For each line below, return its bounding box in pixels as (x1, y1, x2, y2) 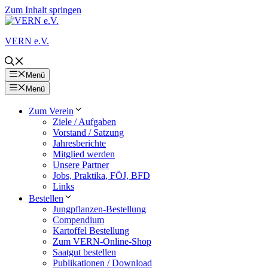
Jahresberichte (53, 138, 106, 148)
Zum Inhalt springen (5, 5, 81, 15)
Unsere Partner (53, 159, 109, 170)
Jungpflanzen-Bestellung (53, 203, 146, 214)
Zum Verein (29, 105, 74, 116)
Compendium (53, 214, 104, 225)
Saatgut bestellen (53, 246, 116, 257)
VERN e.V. (5, 36, 49, 46)
